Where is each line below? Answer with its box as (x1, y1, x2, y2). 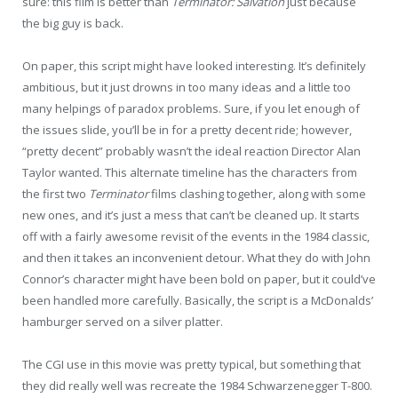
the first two (22, 186, 89, 202)
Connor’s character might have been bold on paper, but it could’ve (22, 271, 376, 287)
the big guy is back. (22, 14, 123, 31)
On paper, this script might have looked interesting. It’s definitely (22, 58, 366, 74)
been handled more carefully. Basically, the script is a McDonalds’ (22, 292, 373, 308)
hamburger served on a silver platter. (22, 314, 223, 330)
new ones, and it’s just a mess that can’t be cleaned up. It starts (22, 207, 360, 223)
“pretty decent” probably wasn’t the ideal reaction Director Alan (22, 143, 361, 159)
